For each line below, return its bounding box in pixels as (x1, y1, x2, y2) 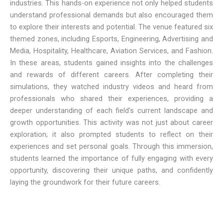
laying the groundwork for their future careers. (10, 178, 160, 187)
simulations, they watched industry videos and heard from (10, 82, 213, 92)
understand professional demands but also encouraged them (10, 10, 213, 20)
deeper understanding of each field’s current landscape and (10, 106, 213, 115)
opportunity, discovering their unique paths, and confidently (10, 166, 213, 175)
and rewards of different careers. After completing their (10, 70, 213, 80)
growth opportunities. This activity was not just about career (10, 118, 213, 127)
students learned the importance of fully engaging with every (10, 154, 213, 163)
